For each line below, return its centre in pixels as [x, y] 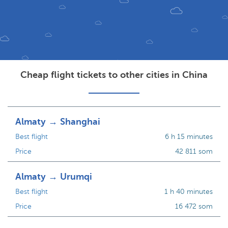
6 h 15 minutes [189, 137]
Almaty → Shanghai [58, 122]
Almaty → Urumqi [54, 177]
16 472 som [194, 206]
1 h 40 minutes [188, 192]
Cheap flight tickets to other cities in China [114, 75]
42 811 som [194, 151]
